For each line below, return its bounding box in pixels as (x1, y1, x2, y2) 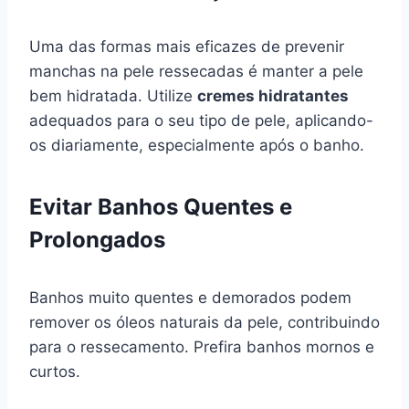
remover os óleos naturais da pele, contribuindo (29, 312, 380, 331)
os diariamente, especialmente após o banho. (29, 135, 364, 154)
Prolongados (29, 225, 165, 253)
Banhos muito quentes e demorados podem (29, 288, 351, 307)
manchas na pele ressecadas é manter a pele (29, 61, 363, 80)
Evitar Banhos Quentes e (29, 193, 292, 220)
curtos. (29, 362, 80, 381)
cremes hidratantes (197, 86, 349, 105)
